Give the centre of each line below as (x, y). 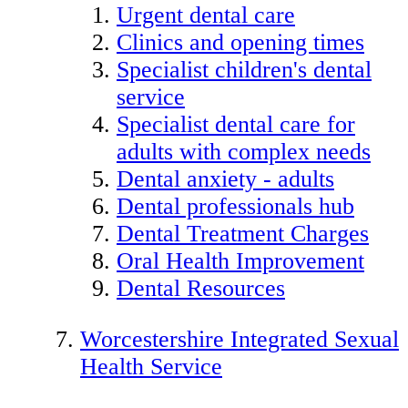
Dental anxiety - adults (225, 179)
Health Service (151, 366)
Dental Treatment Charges (243, 234)
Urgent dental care (206, 15)
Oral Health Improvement (240, 261)
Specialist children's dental (244, 70)
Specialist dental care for (236, 125)
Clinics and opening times (240, 43)
